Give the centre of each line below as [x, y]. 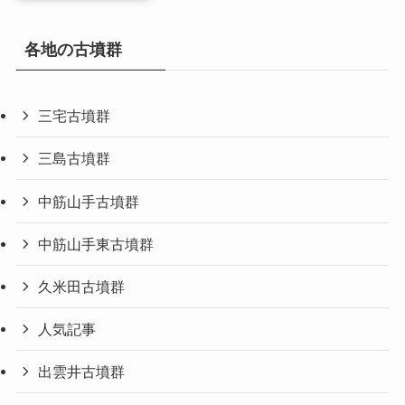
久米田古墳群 [82, 286]
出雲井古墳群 [82, 372]
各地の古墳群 [73, 50]
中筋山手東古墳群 [96, 244]
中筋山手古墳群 [89, 201]
